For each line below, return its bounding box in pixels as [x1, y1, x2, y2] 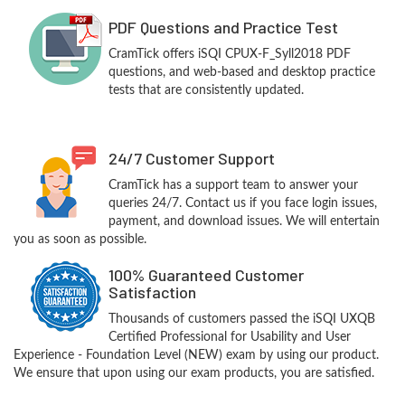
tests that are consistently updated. [108, 84, 304, 97]
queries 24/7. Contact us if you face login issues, [108, 197, 377, 210]
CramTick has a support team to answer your [108, 179, 358, 192]
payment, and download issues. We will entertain [108, 215, 380, 228]
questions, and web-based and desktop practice [108, 66, 375, 79]
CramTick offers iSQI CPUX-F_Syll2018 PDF [108, 48, 351, 61]
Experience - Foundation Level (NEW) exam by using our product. [14, 349, 379, 362]
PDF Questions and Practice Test [108, 17, 338, 37]
